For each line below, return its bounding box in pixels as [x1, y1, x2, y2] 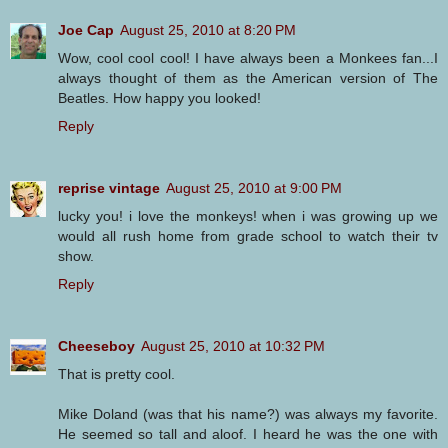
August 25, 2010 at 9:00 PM [166, 179, 342, 196]
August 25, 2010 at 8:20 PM [120, 21, 296, 38]
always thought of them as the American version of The [58, 69, 438, 86]
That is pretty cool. [58, 365, 175, 382]
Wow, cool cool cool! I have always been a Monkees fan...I [58, 49, 438, 66]
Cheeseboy [58, 337, 135, 354]
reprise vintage [58, 179, 160, 196]
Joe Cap [58, 21, 114, 38]
